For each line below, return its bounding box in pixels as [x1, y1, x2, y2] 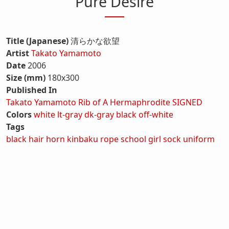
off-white [139, 108, 173, 120]
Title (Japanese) [6, 35, 68, 47]
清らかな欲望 [71, 35, 120, 47]
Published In [6, 84, 57, 96]
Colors [6, 108, 32, 120]
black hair [6, 133, 44, 145]
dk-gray [84, 108, 114, 120]
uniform [183, 133, 215, 145]
